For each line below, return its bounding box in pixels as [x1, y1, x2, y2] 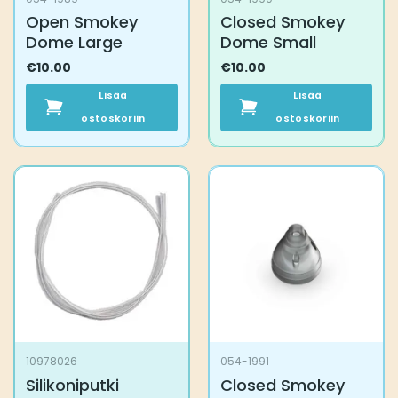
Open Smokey [25, 11, 138, 34]
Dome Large [25, 31, 123, 54]
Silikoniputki [25, 373, 119, 396]
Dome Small [219, 31, 316, 54]
